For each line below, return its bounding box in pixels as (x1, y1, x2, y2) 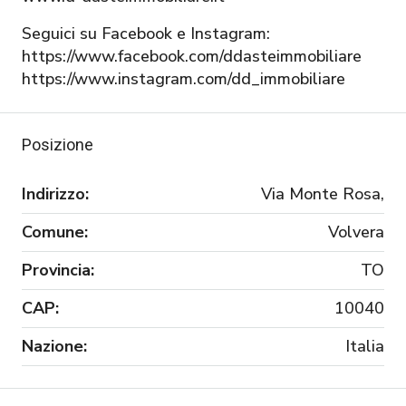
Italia (345, 334, 384, 357)
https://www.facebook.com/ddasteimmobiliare (22, 44, 362, 67)
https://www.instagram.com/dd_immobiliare (22, 67, 345, 90)
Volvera (328, 220, 384, 243)
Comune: (22, 220, 88, 243)
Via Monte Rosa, (261, 182, 384, 205)
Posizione (22, 134, 93, 154)
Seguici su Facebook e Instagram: (22, 22, 270, 44)
